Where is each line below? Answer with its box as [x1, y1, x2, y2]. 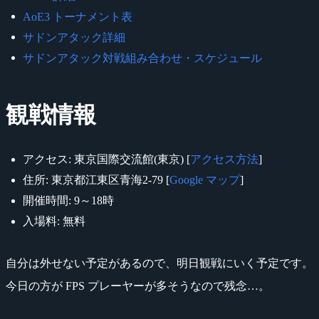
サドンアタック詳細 [23, 31, 125, 43]
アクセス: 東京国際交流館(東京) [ [23, 152, 190, 165]
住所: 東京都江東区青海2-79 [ [23, 173, 169, 186]
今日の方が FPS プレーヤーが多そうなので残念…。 [6, 279, 270, 292]
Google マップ [169, 173, 240, 186]
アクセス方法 [190, 152, 258, 165]
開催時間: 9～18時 [23, 194, 114, 206]
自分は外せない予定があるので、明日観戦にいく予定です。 [6, 256, 313, 269]
